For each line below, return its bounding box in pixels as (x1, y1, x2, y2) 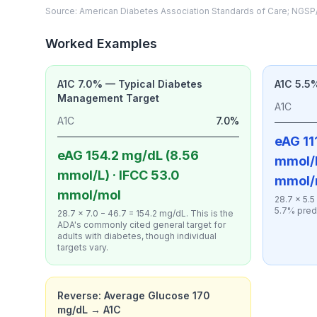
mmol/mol (57, 188, 121, 202)
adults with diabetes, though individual (57, 231, 217, 241)
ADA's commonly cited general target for (57, 219, 226, 230)
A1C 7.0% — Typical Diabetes (57, 78, 202, 90)
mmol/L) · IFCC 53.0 (57, 168, 180, 183)
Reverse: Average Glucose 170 (57, 289, 210, 301)
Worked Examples (45, 36, 157, 51)
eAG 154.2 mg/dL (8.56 (57, 148, 199, 163)
